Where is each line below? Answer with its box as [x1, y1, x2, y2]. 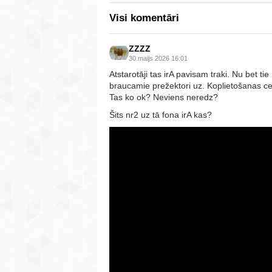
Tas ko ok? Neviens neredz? [109, 92, 220, 102]
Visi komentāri [109, 12, 179, 24]
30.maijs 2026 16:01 [129, 54, 188, 62]
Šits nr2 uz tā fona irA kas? [109, 109, 214, 120]
